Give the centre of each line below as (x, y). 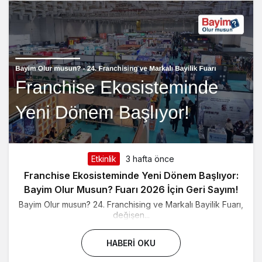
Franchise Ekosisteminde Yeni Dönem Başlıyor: (131, 175)
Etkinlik (104, 158)
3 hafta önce (150, 158)
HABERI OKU (131, 243)
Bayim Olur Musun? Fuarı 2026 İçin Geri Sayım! (131, 189)
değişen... (131, 215)
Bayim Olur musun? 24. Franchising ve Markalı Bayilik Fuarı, (131, 204)
